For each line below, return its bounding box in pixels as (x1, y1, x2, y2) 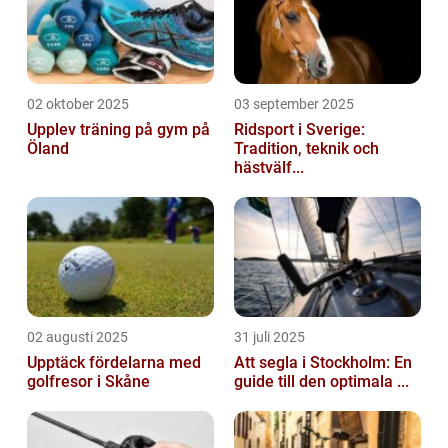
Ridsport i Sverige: (234, 120, 365, 140)
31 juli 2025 (234, 329, 305, 346)
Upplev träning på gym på (27, 120, 210, 140)
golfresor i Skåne (27, 372, 150, 392)
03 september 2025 (234, 96, 354, 113)
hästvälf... (234, 158, 304, 178)
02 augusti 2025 (27, 329, 128, 346)
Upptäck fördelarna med (27, 353, 201, 373)
